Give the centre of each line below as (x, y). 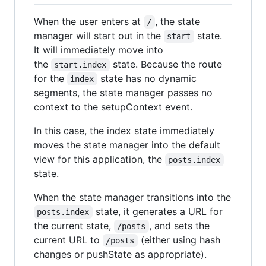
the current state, (74, 225)
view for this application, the (99, 159)
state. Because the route (167, 64)
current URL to (68, 240)
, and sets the (180, 225)
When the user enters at (89, 21)
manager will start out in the (99, 35)
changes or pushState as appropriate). (120, 254)
